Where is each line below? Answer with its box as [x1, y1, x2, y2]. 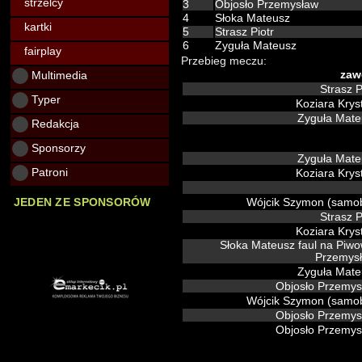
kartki [15, 20, 52, 33]
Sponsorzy [28, 141, 86, 154]
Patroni [28, 166, 68, 179]
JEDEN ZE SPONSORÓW [13, 196, 151, 209]
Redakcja [28, 117, 79, 130]
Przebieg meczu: [181, 55, 267, 67]
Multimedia [28, 69, 87, 82]
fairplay [15, 44, 61, 57]
